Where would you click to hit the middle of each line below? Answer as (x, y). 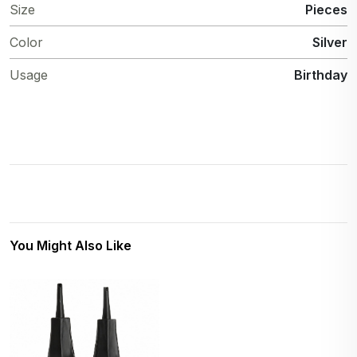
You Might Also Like (71, 245)
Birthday (321, 75)
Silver (330, 42)
